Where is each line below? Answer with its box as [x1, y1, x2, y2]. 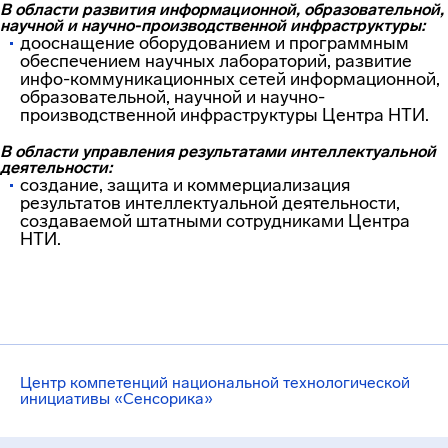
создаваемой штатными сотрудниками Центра [20, 210, 410, 232]
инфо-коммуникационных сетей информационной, [20, 68, 440, 90]
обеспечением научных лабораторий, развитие [20, 50, 412, 72]
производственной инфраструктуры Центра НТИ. [20, 104, 429, 126]
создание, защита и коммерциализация [20, 174, 350, 196]
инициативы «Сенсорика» [20, 389, 213, 408]
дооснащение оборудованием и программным [20, 32, 409, 54]
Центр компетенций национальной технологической [20, 373, 410, 392]
